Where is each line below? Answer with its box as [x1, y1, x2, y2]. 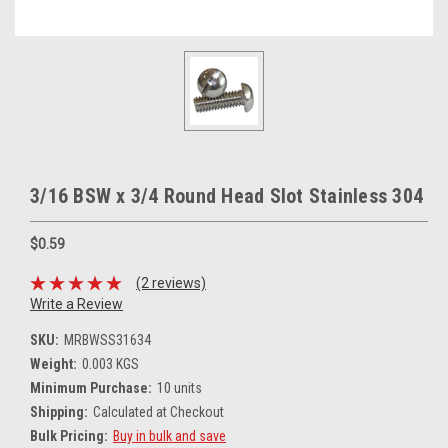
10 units [156, 379, 202, 396]
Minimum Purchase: [30, 379, 152, 396]
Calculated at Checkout [92, 403, 224, 420]
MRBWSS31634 [63, 331, 151, 348]
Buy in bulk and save [112, 427, 226, 444]
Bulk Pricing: [30, 427, 108, 444]
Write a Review [30, 295, 123, 312]
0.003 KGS [81, 355, 139, 372]
